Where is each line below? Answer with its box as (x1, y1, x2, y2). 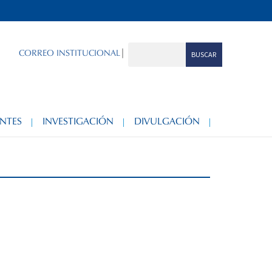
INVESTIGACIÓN (42, 115, 114, 127)
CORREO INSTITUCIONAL (18, 47, 120, 58)
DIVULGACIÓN (134, 115, 200, 127)
